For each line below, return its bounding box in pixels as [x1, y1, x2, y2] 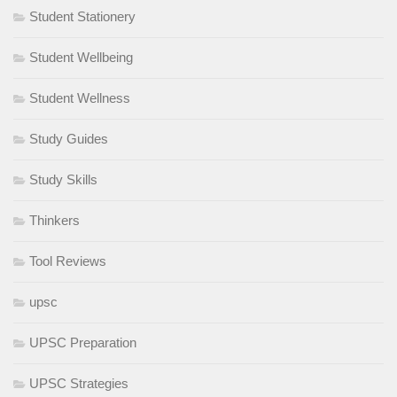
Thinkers [29, 213, 80, 229]
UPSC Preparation [29, 335, 136, 351]
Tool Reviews [29, 253, 106, 269]
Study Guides [29, 131, 108, 147]
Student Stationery [29, 9, 136, 25]
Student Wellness [29, 90, 130, 106]
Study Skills [29, 172, 97, 188]
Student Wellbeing [29, 50, 133, 66]
